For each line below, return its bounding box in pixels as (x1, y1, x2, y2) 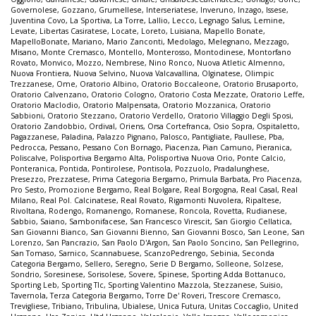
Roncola (179, 206, 209, 217)
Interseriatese (146, 5, 196, 16)
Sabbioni (11, 111, 43, 121)
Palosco (160, 132, 188, 142)
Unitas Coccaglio (209, 301, 269, 312)
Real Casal (241, 185, 277, 195)
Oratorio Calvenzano (11, 90, 87, 100)
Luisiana (170, 26, 200, 37)
